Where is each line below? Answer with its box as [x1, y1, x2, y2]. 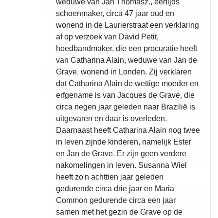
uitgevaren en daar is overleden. [56, 114, 167, 123]
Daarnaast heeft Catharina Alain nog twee [56, 126, 200, 135]
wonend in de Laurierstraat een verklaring [56, 21, 199, 30]
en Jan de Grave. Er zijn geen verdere [56, 149, 186, 158]
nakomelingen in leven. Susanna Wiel [56, 161, 187, 170]
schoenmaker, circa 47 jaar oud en [56, 9, 174, 18]
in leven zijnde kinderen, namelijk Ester [56, 138, 191, 146]
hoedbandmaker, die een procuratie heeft [56, 44, 197, 53]
